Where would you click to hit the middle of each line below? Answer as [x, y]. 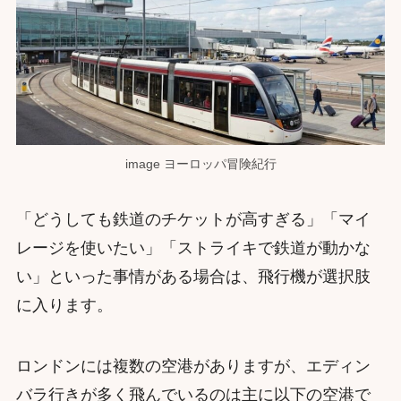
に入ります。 [64, 305]
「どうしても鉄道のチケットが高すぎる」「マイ [193, 219]
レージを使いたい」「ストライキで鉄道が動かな [193, 247]
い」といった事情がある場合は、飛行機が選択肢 [193, 276]
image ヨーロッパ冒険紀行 [200, 163]
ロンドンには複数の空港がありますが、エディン [193, 366]
